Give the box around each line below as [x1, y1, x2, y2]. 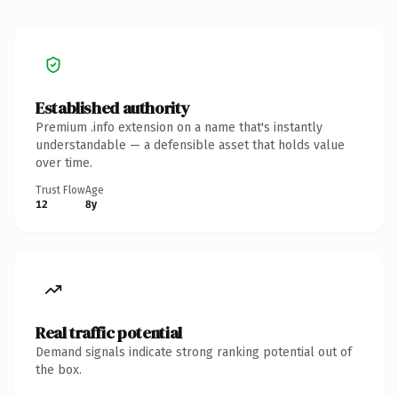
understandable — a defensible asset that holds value [36, 137, 345, 153]
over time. [36, 155, 92, 171]
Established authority [36, 96, 190, 119]
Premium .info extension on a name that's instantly [36, 119, 322, 135]
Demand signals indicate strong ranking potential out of [36, 344, 352, 360]
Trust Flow [36, 183, 85, 196]
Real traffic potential [36, 321, 182, 344]
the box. [36, 362, 82, 378]
